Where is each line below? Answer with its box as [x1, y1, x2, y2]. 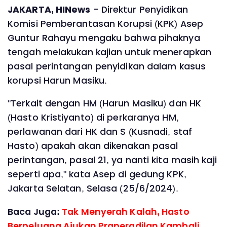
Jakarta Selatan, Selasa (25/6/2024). [8, 182, 178, 195]
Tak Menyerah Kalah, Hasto [62, 205, 190, 218]
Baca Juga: [8, 205, 62, 218]
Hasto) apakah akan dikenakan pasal [8, 140, 178, 153]
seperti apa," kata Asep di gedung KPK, [8, 168, 186, 181]
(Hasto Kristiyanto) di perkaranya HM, [8, 111, 179, 124]
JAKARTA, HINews [8, 3, 91, 16]
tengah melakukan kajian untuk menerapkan [8, 46, 212, 58]
